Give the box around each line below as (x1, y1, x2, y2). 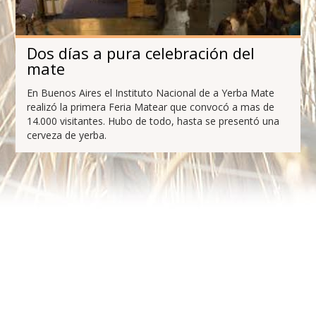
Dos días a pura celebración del (27, 42, 255, 64)
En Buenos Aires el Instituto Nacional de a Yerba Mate (27, 86, 275, 100)
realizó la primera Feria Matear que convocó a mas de (27, 100, 275, 114)
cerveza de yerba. (27, 128, 107, 142)
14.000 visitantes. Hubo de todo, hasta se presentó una (27, 114, 280, 128)
